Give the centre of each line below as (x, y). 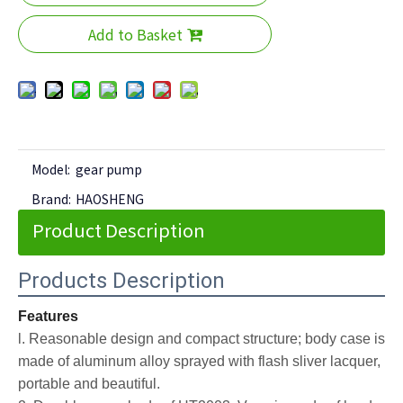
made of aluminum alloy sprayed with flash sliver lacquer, (199, 361)
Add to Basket (135, 34)
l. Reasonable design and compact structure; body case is (201, 339)
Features (48, 316)
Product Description (119, 230)
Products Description (121, 281)
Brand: (51, 199)
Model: (51, 169)
